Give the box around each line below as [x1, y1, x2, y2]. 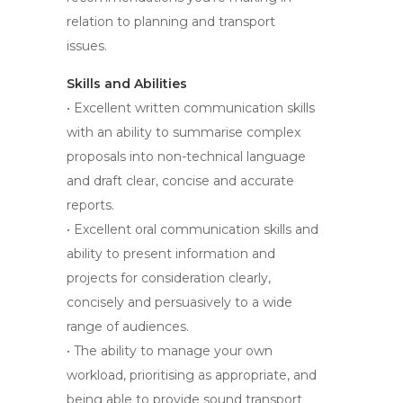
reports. [67, 197, 114, 213]
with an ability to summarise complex [67, 124, 300, 140]
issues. [67, 38, 107, 54]
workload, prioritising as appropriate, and [67, 367, 317, 383]
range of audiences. [67, 318, 189, 335]
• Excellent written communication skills [67, 100, 315, 116]
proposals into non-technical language [67, 148, 306, 165]
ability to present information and [67, 246, 275, 262]
